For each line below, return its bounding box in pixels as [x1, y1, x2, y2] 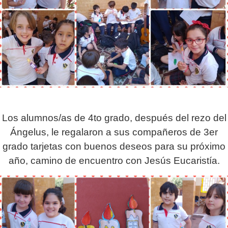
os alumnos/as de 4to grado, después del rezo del [7, 112, 226, 124]
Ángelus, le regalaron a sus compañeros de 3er [10, 127, 218, 138]
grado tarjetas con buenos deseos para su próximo [3, 141, 225, 152]
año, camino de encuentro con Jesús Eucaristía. [8, 155, 220, 166]
